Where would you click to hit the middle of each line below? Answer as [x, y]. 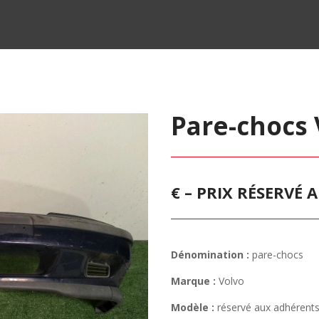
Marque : [194, 281]
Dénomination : [210, 255]
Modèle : [193, 308]
